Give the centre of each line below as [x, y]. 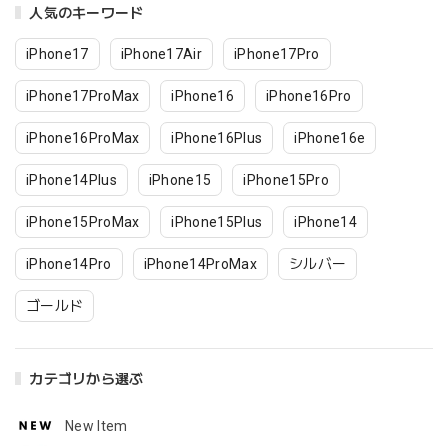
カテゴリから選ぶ [86, 378]
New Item [96, 425]
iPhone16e [330, 137]
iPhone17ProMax [83, 95]
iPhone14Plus [71, 179]
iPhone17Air [161, 53]
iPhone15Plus [217, 221]
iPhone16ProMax [83, 137]
